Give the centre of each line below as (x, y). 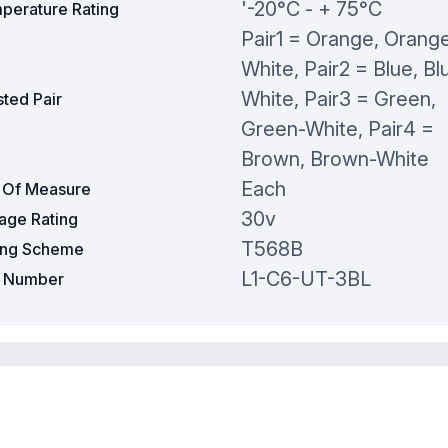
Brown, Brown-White (334, 159)
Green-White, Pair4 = (337, 129)
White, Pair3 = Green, (338, 99)
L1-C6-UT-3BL (305, 279)
